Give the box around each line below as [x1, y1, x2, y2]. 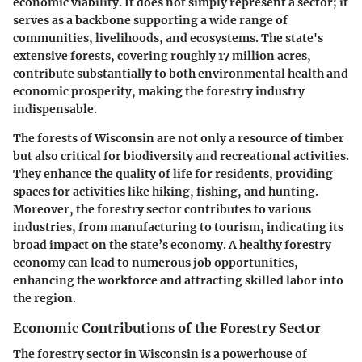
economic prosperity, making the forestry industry [13, 83, 305, 99]
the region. [13, 290, 76, 305]
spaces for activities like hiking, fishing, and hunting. [13, 183, 318, 199]
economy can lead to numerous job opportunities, [13, 255, 298, 270]
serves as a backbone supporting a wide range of [13, 12, 288, 27]
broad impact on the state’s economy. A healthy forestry [13, 237, 331, 252]
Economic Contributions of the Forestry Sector [13, 319, 321, 336]
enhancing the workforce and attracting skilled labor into [13, 272, 343, 288]
